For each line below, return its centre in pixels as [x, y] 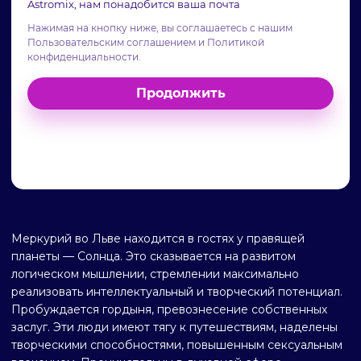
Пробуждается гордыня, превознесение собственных [169, 309]
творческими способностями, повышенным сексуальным [177, 345]
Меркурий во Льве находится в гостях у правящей [158, 239]
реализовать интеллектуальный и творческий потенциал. [177, 292]
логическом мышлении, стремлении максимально [155, 274]
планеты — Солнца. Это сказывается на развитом [154, 256]
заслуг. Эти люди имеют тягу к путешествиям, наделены [174, 327]
